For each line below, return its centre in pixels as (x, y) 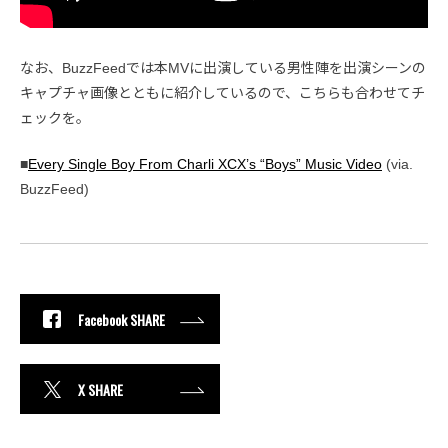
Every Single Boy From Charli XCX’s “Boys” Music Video (205, 164)
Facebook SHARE (121, 319)
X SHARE (100, 389)
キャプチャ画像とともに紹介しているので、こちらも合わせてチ (222, 93)
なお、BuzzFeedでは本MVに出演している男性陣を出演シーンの (223, 68)
